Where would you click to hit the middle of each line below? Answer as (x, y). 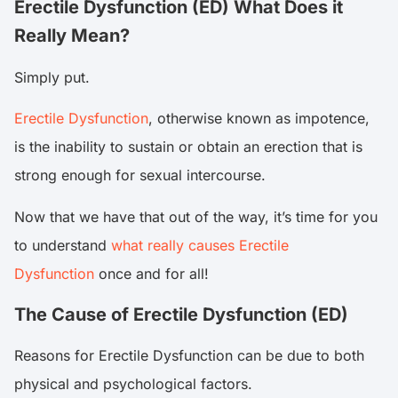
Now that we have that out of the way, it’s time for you (196, 216)
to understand (63, 245)
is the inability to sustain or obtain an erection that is (188, 147)
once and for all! (151, 273)
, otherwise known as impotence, (259, 119)
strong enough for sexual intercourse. (142, 175)
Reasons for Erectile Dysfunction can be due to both (189, 356)
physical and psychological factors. (133, 384)
